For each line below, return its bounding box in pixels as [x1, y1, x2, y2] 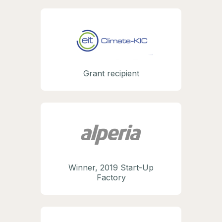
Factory [96, 172, 126, 183]
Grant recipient [83, 68, 139, 79]
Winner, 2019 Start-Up [68, 163, 154, 173]
